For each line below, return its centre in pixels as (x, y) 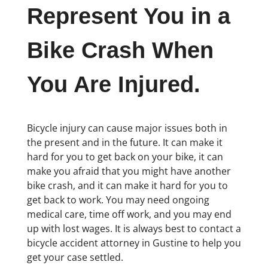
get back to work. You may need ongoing (118, 200)
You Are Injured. (113, 85)
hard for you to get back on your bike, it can (125, 156)
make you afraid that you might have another (129, 171)
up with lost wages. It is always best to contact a (134, 228)
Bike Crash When (120, 51)
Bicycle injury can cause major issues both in (127, 128)
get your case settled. (75, 257)
